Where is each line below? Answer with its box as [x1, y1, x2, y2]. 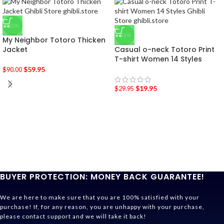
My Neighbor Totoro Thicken [2, 34, 105, 45]
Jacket [2, 44, 27, 54]
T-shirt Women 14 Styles [114, 53, 202, 64]
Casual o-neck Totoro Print [114, 44, 214, 54]
